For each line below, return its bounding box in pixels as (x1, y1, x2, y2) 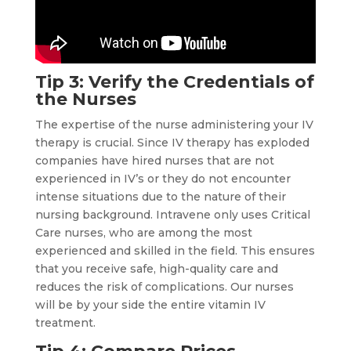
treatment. (34, 316, 99, 331)
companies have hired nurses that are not (34, 154, 274, 168)
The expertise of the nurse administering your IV (34, 118, 313, 132)
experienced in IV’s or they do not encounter (34, 172, 291, 186)
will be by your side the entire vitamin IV (34, 298, 266, 313)
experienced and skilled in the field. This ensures (34, 244, 315, 259)
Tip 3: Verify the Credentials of (34, 71, 314, 93)
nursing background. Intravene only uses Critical (34, 208, 310, 223)
